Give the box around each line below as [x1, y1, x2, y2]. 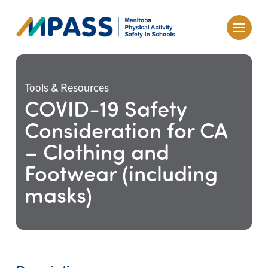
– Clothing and [24, 136, 169, 165]
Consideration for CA [24, 114, 227, 144]
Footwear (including [24, 157, 218, 187]
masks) [24, 179, 92, 208]
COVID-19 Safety [24, 93, 187, 122]
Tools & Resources [24, 80, 109, 94]
